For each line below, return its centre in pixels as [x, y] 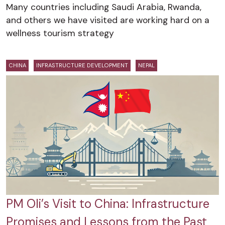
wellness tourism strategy [60, 33]
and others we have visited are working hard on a [108, 20]
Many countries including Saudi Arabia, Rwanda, [104, 7]
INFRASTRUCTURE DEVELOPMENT [82, 65]
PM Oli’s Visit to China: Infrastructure [108, 203]
